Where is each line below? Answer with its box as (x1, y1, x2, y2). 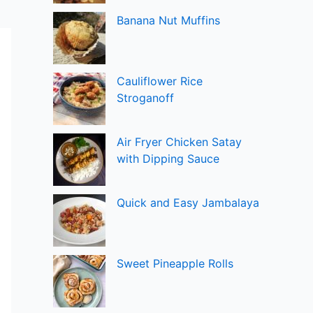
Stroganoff (117, 91, 174, 105)
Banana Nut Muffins (117, 13, 220, 27)
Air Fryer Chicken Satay (117, 135, 242, 149)
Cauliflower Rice (117, 74, 203, 88)
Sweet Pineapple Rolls (117, 256, 233, 270)
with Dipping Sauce (117, 152, 219, 166)
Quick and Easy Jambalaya (117, 196, 259, 210)
